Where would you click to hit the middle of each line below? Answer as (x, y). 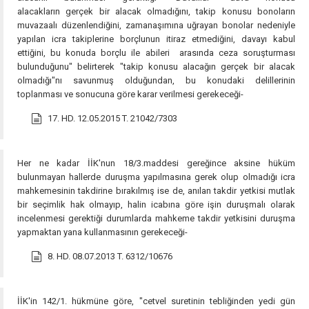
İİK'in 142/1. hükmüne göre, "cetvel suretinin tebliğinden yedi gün (156, 301)
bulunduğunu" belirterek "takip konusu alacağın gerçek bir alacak (156, 67)
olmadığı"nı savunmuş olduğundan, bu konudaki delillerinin (156, 80)
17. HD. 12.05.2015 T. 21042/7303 (112, 118)
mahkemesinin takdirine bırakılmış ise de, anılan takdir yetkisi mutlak (156, 191)
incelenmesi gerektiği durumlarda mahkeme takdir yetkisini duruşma (156, 218)
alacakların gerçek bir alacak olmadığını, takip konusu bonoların (156, 11)
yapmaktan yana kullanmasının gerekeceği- (102, 232)
